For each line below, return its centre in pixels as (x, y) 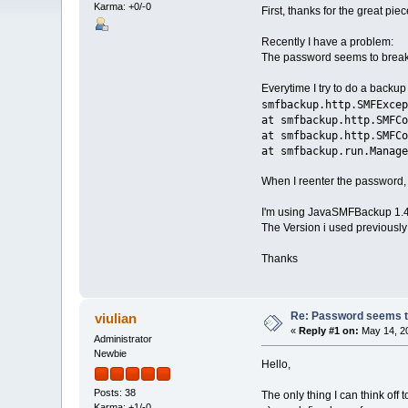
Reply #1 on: (329, 331)
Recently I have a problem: (327, 42)
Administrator (123, 339)
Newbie (111, 354)
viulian (115, 319)
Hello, (275, 365)
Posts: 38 (115, 392)
